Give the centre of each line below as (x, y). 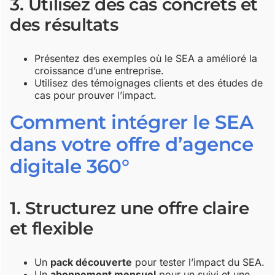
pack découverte (91, 262)
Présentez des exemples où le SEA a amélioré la (146, 59)
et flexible (52, 228)
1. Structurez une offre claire (130, 208)
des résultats (64, 25)
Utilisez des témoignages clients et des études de (149, 83)
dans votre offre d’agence (132, 145)
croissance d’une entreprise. (99, 71)
